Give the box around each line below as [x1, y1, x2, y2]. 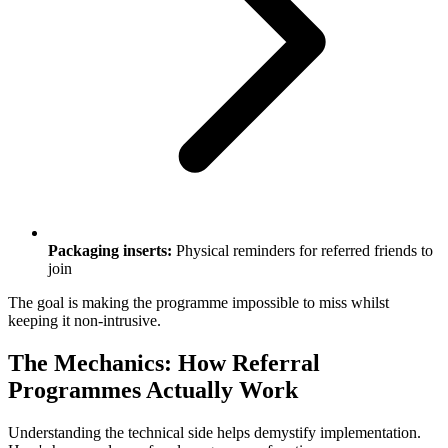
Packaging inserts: [48, 241, 172, 259]
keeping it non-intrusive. [8, 311, 161, 329]
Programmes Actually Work [8, 376, 298, 403]
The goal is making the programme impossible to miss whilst [8, 293, 389, 311]
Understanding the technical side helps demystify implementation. [8, 423, 421, 441]
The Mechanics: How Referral [8, 349, 320, 376]
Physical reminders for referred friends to [172, 241, 433, 259]
